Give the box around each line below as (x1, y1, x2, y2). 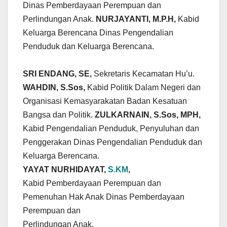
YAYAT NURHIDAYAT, (23, 165, 108, 174)
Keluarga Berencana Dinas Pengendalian (23, 28, 173, 37)
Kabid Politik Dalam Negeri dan (87, 83, 201, 92)
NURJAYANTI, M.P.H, (96, 15, 176, 24)
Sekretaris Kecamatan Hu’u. (94, 69, 195, 79)
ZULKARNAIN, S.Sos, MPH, (95, 110, 201, 120)
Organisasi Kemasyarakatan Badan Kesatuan (23, 97, 187, 106)
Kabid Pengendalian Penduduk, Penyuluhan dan (23, 124, 199, 133)
